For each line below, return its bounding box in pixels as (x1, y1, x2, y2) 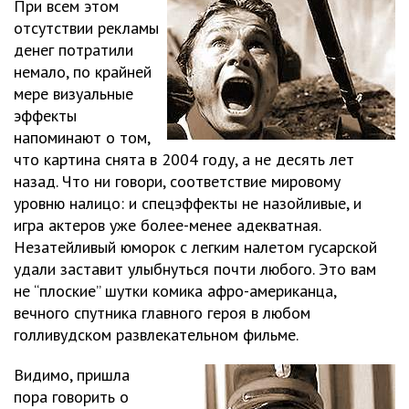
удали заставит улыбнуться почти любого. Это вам (14, 258, 376, 279)
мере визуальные (14, 83, 133, 104)
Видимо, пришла (14, 364, 130, 385)
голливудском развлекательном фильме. (14, 324, 299, 345)
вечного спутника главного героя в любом (14, 302, 310, 323)
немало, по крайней (14, 61, 152, 82)
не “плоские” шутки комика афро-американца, (14, 280, 336, 301)
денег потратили (14, 39, 133, 60)
